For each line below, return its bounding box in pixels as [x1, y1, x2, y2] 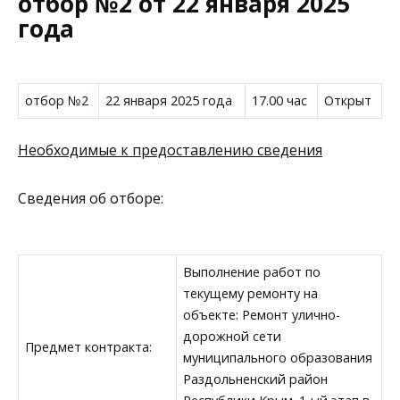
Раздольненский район [183, 370, 329, 387]
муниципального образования [183, 348, 373, 366]
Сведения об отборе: [18, 188, 163, 209]
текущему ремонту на [183, 284, 319, 302]
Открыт [324, 92, 372, 110]
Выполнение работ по [183, 262, 321, 280]
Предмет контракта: [25, 337, 153, 355]
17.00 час [252, 92, 308, 110]
